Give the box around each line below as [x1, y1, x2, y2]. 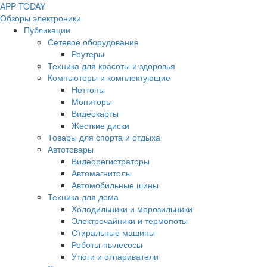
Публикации [24, 24, 70, 36]
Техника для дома [48, 191, 119, 203]
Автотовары [48, 143, 94, 155]
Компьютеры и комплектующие [48, 72, 170, 83]
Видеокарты [72, 107, 119, 119]
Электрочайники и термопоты [72, 215, 188, 226]
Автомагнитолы [72, 167, 132, 179]
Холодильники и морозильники [72, 203, 193, 215]
